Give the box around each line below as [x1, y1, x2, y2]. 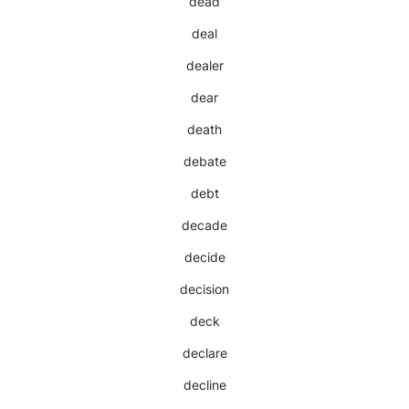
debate [183, 153, 226, 169]
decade [182, 217, 227, 233]
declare [182, 345, 227, 361]
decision [180, 281, 229, 297]
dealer [185, 58, 224, 73]
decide [184, 249, 225, 265]
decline [183, 377, 226, 393]
